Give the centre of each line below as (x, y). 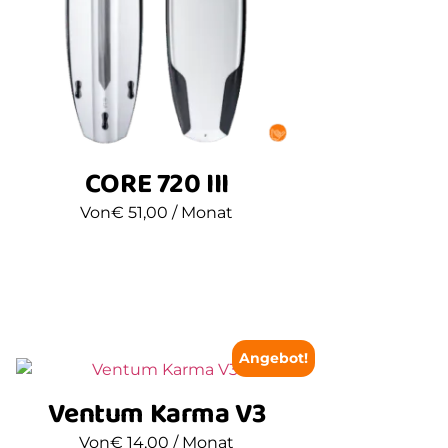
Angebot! (274, 357)
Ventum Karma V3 (157, 414)
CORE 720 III (156, 184)
